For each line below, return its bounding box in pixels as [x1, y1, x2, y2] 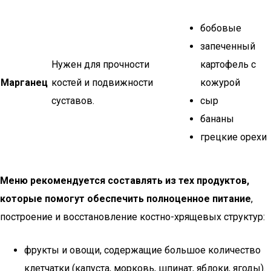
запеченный [200, 41, 255, 52]
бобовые [200, 22, 241, 34]
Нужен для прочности [51, 59, 149, 70]
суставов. [51, 95, 94, 106]
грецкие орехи [200, 131, 267, 143]
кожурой [200, 77, 240, 88]
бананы [200, 113, 234, 125]
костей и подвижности [51, 77, 153, 88]
